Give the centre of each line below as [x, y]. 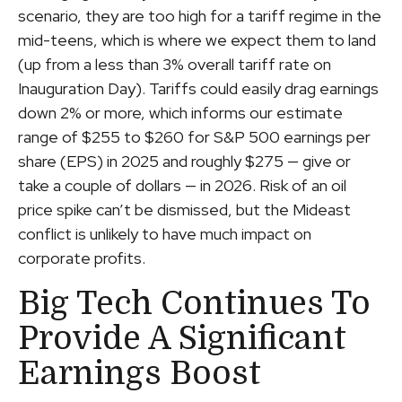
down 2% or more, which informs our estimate [180, 112]
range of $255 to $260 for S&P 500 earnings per [194, 136]
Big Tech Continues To [194, 303]
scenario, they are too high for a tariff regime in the [200, 15]
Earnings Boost [140, 373]
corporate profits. [82, 258]
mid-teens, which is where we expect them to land [197, 39]
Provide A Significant [182, 338]
